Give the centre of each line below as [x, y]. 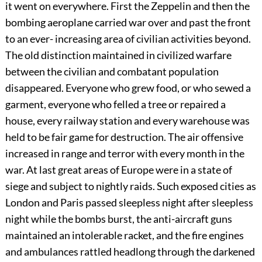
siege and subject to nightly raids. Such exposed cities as [130, 186]
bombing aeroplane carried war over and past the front [128, 23]
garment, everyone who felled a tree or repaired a [115, 104]
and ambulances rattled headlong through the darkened [130, 252]
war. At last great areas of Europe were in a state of [118, 170]
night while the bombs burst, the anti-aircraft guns [118, 219]
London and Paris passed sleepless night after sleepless [129, 203]
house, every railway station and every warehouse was [127, 121]
